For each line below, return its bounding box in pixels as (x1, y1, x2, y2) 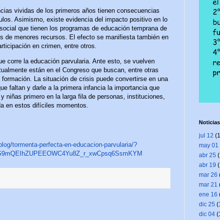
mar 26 (198, 171, 218, 178)
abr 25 (198, 151, 216, 159)
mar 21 (198, 181, 218, 188)
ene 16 (198, 191, 218, 198)
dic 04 (198, 210, 215, 218)
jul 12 (198, 132, 214, 139)
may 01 (198, 141, 219, 149)
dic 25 (198, 200, 215, 208)
